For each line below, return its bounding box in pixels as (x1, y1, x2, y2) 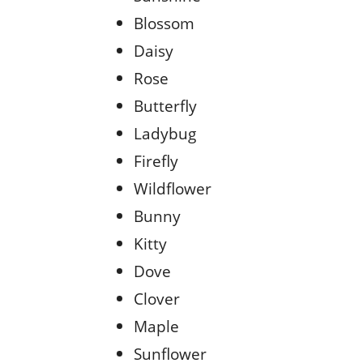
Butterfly (134, 94, 197, 117)
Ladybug (134, 122, 196, 144)
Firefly (134, 149, 178, 172)
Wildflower (134, 177, 211, 199)
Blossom (134, 11, 199, 34)
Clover (134, 287, 180, 310)
